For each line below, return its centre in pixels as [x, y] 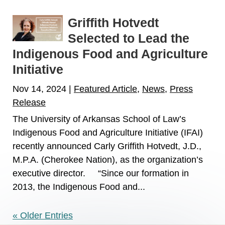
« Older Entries [43, 216]
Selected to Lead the [129, 38]
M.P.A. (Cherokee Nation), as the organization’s [108, 160]
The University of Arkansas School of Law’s [99, 119]
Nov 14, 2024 [39, 89]
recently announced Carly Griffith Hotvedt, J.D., [107, 146]
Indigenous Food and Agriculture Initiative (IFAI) [108, 133]
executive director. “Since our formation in [101, 174]
